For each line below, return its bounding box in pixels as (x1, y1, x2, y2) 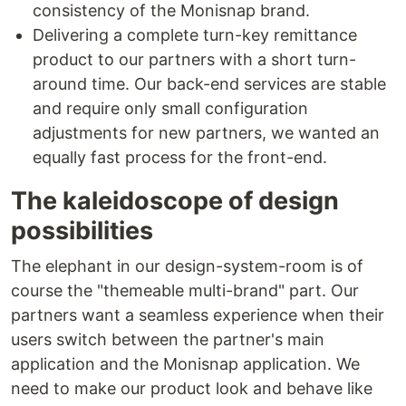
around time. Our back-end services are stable (33, 74, 386, 94)
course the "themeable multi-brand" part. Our (11, 281, 359, 301)
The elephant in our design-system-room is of (11, 256, 363, 276)
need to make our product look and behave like (11, 379, 372, 399)
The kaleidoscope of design (11, 186, 339, 217)
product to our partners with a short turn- (33, 50, 356, 70)
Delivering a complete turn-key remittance (33, 25, 357, 45)
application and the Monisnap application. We (11, 354, 360, 374)
